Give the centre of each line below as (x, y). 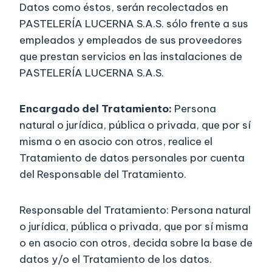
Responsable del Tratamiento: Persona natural (135, 210)
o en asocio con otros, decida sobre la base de (136, 243)
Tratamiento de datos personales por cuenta (132, 158)
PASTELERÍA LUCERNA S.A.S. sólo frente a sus (134, 24)
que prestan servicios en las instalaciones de (131, 57)
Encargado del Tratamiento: (97, 109)
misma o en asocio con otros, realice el (116, 142)
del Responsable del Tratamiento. (103, 175)
